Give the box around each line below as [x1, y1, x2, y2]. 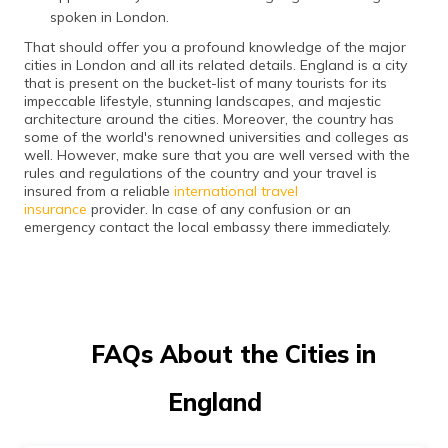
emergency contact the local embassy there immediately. [24, 218, 391, 237]
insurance [24, 200, 87, 219]
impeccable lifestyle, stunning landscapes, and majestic [24, 92, 381, 111]
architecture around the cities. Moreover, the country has [24, 110, 394, 129]
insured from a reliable [24, 182, 174, 201]
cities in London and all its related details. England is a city [24, 56, 407, 75]
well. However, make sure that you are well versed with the [24, 146, 410, 165]
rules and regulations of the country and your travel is [24, 164, 377, 183]
